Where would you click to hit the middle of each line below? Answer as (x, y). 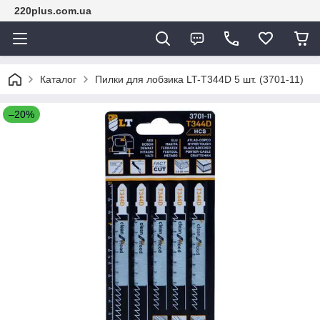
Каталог (58, 79)
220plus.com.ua (53, 11)
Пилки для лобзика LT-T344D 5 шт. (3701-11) (199, 79)
